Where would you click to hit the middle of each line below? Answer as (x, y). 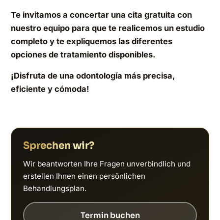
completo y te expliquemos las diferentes (92, 41)
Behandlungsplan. (55, 188)
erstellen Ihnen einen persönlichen (84, 176)
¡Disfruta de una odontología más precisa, (93, 76)
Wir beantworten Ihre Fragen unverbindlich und (107, 164)
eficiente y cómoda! (50, 89)
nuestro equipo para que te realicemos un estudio (108, 28)
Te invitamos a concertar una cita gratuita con (101, 14)
